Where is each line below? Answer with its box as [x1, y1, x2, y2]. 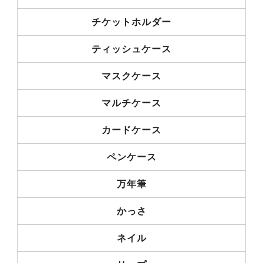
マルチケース [102, 97, 161, 108]
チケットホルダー [92, 16, 171, 27]
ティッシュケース [92, 43, 171, 54]
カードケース [102, 124, 161, 135]
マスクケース [102, 70, 161, 81]
